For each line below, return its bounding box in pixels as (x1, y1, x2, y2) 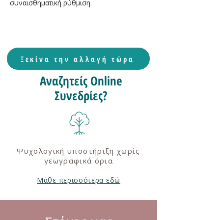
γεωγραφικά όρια (44, 156, 113, 165)
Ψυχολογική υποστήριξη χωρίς (17, 146, 140, 156)
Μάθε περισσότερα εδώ (37, 175, 120, 185)
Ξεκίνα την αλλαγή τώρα (20, 54, 135, 64)
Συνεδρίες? (55, 87, 108, 104)
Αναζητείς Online (40, 72, 122, 89)
